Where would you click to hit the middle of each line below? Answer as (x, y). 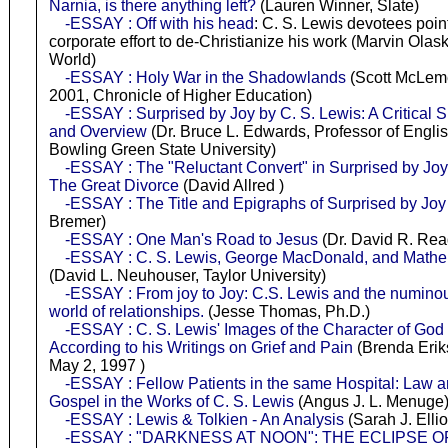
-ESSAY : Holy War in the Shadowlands (206, 77)
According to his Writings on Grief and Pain (201, 347)
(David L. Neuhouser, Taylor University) (188, 275)
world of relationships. (127, 311)
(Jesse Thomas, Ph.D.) (287, 311)
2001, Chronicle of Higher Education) (181, 95)
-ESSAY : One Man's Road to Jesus (192, 239)
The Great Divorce (114, 185)
